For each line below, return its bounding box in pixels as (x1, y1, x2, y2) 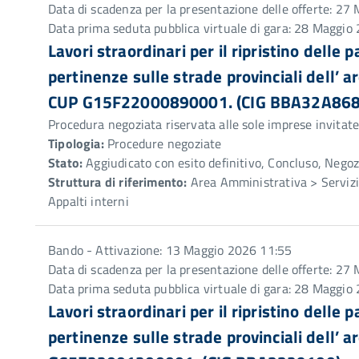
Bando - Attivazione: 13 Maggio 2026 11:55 (48, 240, 292, 260)
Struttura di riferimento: (48, 172, 188, 192)
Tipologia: (48, 134, 104, 153)
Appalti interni (48, 192, 129, 211)
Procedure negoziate (103, 134, 222, 153)
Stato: (48, 153, 83, 172)
